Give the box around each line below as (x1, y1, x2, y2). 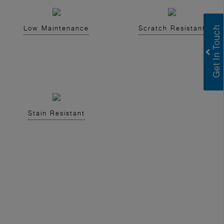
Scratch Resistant (138, 24, 205, 32)
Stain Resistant (27, 109, 85, 117)
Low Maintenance (23, 24, 89, 32)
